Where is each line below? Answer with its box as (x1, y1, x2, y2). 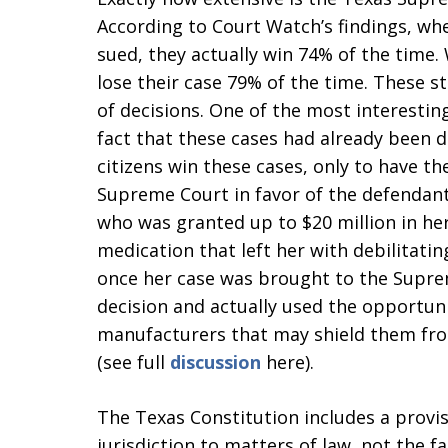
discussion (170, 350, 266, 374)
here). (266, 350, 314, 374)
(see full (97, 350, 170, 374)
